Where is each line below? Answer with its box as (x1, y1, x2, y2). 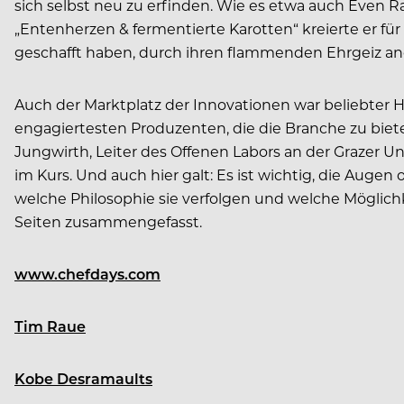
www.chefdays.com (14, 263, 161, 283)
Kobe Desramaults (14, 368, 152, 388)
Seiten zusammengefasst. (14, 211, 202, 231)
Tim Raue (14, 316, 86, 335)
